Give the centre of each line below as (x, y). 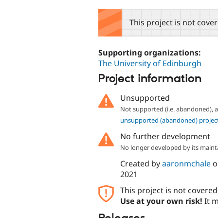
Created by (141, 163)
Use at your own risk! (161, 201)
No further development (165, 136)
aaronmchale (186, 163)
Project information (150, 79)
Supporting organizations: (151, 52)
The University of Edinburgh (150, 63)
